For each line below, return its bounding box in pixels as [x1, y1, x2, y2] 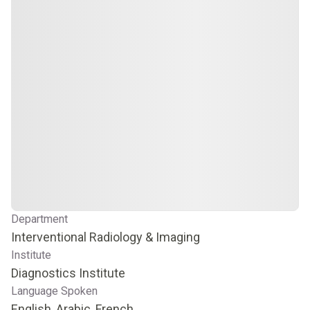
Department [11, 212, 68, 226]
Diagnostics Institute [11, 266, 125, 280]
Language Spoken [11, 284, 98, 298]
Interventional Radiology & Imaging [11, 230, 200, 244]
